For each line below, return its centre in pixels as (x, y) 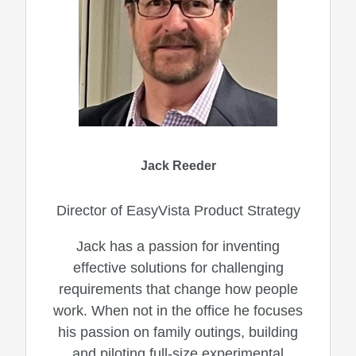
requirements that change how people (178, 289)
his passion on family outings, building (178, 332)
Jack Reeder (178, 165)
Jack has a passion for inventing (178, 246)
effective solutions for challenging (178, 267)
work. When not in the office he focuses (178, 310)
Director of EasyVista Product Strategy (178, 210)
